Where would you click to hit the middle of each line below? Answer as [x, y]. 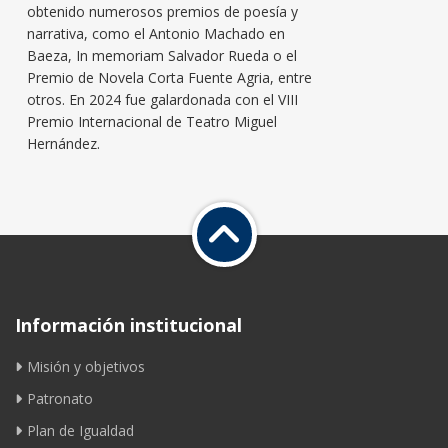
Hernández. [63, 143]
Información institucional [128, 324]
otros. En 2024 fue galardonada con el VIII [162, 99]
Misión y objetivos [86, 366]
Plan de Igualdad [80, 430]
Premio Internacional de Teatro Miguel [152, 121]
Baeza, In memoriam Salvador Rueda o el [162, 55]
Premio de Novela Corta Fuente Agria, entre [169, 77]
